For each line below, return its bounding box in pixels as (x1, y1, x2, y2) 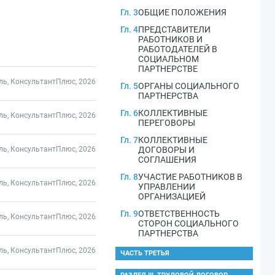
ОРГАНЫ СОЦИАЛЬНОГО (138, 81, 239, 91)
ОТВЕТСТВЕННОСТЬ (138, 209, 220, 219)
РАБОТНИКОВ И (138, 34, 203, 44)
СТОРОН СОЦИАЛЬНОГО (138, 219, 239, 228)
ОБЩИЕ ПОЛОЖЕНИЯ (138, 7, 227, 17)
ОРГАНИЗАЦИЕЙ (138, 192, 206, 201)
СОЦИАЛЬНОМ (138, 54, 199, 64)
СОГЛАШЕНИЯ (138, 155, 196, 165)
